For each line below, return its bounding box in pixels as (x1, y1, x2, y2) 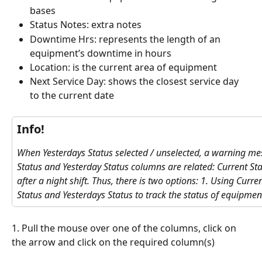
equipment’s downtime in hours (30, 46, 171, 60)
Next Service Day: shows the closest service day (30, 75, 241, 88)
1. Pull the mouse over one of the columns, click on (12, 222, 239, 235)
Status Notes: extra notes (30, 18, 142, 32)
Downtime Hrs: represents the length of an (30, 32, 223, 46)
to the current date (30, 89, 114, 102)
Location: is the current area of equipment (30, 60, 217, 74)
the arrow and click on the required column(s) (12, 236, 215, 249)
